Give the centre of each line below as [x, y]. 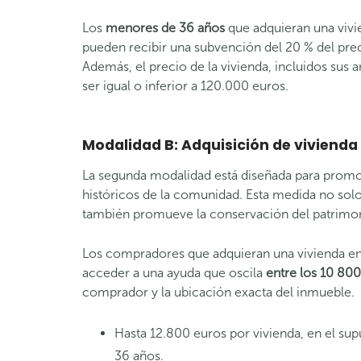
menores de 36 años [167, 28]
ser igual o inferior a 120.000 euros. [185, 86]
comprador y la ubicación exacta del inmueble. [218, 292]
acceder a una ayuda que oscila [174, 273]
